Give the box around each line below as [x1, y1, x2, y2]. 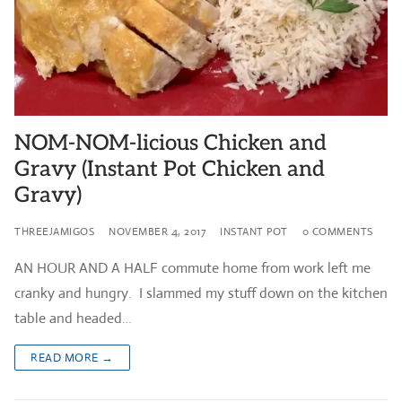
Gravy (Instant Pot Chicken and [14, 155, 325, 182]
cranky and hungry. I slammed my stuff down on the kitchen [14, 283, 388, 302]
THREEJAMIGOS [14, 223, 94, 239]
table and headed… [14, 308, 132, 328]
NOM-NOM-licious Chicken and [14, 129, 327, 156]
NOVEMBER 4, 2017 [109, 223, 205, 239]
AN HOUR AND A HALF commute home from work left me [14, 258, 371, 277]
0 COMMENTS [301, 223, 373, 239]
